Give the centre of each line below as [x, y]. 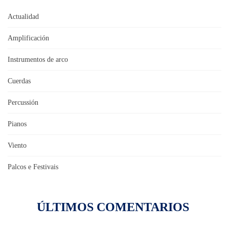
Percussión [23, 102]
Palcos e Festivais [33, 167]
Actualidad [23, 17]
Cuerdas [19, 81]
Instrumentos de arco [38, 60]
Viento [17, 145]
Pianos [17, 124]
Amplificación [28, 38]
